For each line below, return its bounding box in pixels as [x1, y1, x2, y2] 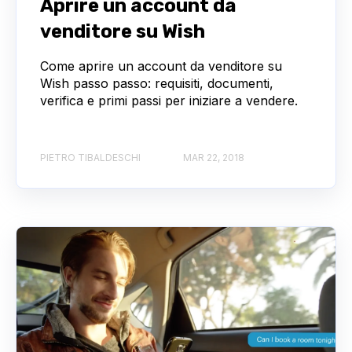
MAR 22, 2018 [183, 152, 244, 164]
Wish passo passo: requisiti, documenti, [40, 75, 273, 91]
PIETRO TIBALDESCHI [40, 152, 141, 164]
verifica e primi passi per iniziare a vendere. [40, 92, 298, 108]
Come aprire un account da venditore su [40, 57, 282, 74]
